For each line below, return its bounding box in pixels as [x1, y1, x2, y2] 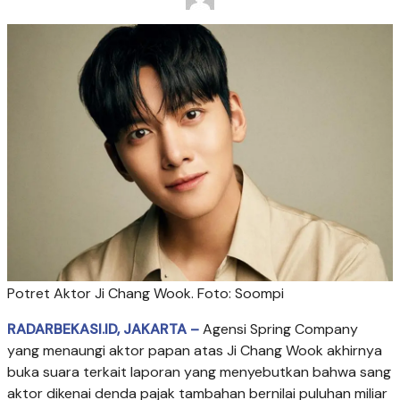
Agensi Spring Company [203, 319, 358, 338]
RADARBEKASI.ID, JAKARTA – [7, 319, 199, 338]
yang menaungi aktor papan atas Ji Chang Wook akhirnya [7, 340, 382, 360]
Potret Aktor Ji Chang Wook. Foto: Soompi [7, 283, 284, 303]
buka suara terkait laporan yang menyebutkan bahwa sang [7, 362, 391, 381]
